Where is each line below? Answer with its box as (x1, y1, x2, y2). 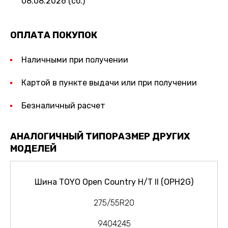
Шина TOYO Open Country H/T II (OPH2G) (35, 177, 193, 187)
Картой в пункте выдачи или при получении (21, 77, 197, 88)
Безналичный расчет (21, 100, 105, 110)
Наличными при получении (21, 55, 128, 65)
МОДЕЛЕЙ (10, 142, 56, 154)
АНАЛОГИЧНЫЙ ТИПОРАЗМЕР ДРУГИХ (10, 130, 190, 142)
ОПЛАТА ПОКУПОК (10, 29, 97, 41)
